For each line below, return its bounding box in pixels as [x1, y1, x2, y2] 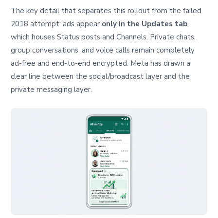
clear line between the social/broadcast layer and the [11, 72, 190, 82]
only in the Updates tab [102, 19, 188, 29]
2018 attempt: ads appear [11, 19, 102, 29]
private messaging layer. [11, 85, 92, 95]
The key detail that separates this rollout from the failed [11, 6, 202, 16]
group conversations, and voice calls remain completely [11, 45, 195, 55]
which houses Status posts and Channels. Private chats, [11, 32, 196, 42]
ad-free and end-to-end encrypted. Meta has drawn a [11, 58, 191, 69]
